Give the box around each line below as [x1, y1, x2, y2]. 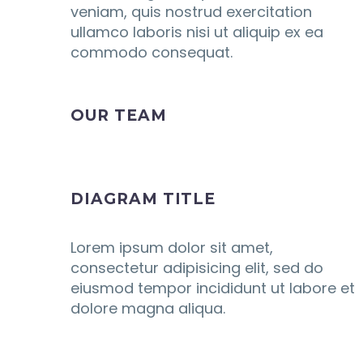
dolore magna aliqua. [70, 298, 225, 318]
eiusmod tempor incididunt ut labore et [70, 278, 355, 298]
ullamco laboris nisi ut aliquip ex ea [70, 22, 323, 42]
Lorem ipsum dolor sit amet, [70, 237, 273, 258]
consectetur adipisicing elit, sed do [70, 258, 323, 278]
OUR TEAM [70, 106, 167, 125]
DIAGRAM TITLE [70, 190, 216, 208]
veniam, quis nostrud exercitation [70, 2, 312, 22]
